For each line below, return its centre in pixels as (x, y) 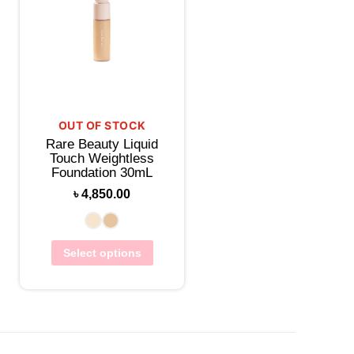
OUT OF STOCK (102, 126)
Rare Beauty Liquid (102, 145)
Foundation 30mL (102, 173)
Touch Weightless (102, 159)
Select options (102, 253)
